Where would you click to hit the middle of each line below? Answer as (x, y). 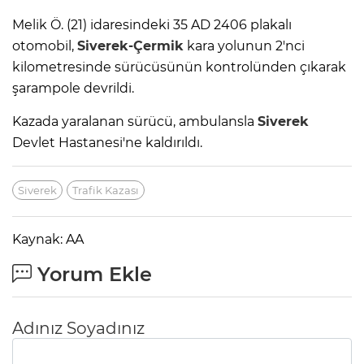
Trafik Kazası (106, 191)
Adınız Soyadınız (78, 329)
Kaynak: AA (48, 240)
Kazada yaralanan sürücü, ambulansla (135, 122)
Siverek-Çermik (130, 46)
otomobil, (45, 46)
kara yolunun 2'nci (244, 46)
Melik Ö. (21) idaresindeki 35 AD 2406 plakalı (152, 25)
